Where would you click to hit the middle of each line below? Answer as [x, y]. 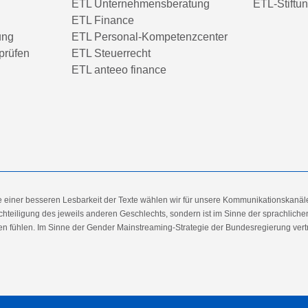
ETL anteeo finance [119, 70]
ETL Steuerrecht [111, 53]
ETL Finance [103, 20]
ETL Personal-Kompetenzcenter [150, 37]
